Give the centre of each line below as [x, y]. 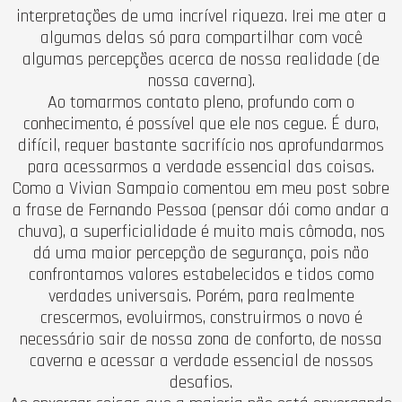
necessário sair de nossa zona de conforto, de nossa [201, 339]
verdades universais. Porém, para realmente [201, 296]
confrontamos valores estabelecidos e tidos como [201, 274]
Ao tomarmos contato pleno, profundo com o [201, 102]
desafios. [201, 382]
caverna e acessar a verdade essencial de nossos [201, 360]
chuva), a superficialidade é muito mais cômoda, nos [201, 231]
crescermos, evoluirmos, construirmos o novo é [201, 317]
